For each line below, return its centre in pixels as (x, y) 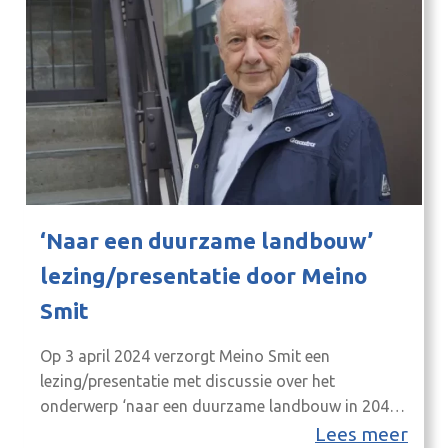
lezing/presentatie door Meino (203, 275)
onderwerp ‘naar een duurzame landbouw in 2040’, (223, 405)
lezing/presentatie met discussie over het (187, 380)
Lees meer (361, 433)
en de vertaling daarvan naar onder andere (194, 430)
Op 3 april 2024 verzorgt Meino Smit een (185, 355)
